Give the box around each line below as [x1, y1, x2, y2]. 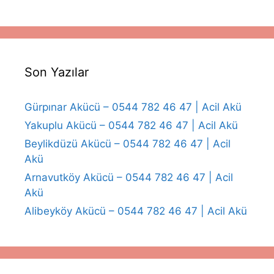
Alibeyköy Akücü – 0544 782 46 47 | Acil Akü [24, 205, 247, 218]
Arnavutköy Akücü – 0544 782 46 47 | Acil [24, 171, 233, 184]
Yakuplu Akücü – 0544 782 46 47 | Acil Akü [24, 119, 238, 132]
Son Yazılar [24, 65, 89, 80]
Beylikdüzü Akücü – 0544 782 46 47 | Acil [24, 138, 231, 150]
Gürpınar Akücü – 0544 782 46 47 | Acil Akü [24, 101, 242, 114]
